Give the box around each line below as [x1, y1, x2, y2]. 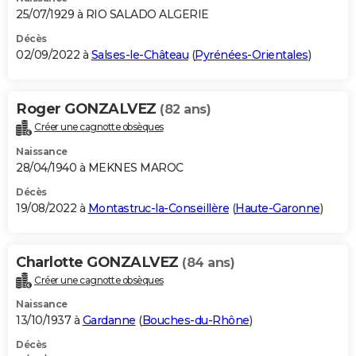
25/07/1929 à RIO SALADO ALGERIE [16, 6, 209, 21]
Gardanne [82, 313, 136, 328]
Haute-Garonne [235, 200, 320, 215]
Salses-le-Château [91, 47, 188, 62]
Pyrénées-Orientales [195, 47, 308, 62]
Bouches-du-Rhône [141, 313, 250, 328]
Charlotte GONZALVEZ [16, 253, 182, 271]
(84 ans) [182, 254, 234, 270]
